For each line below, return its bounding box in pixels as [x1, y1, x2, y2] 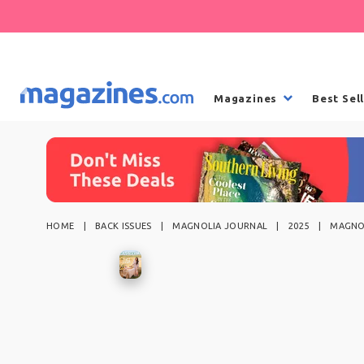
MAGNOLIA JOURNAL [172, 220, 268, 231]
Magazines [214, 92, 278, 104]
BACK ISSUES [95, 220, 152, 231]
